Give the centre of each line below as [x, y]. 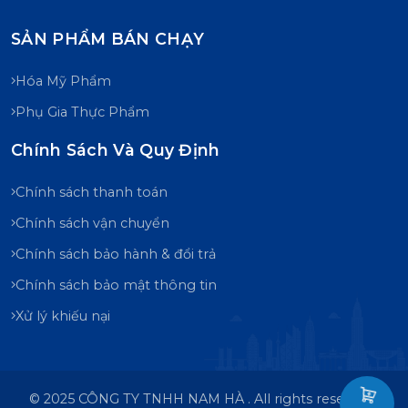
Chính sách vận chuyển [92, 223]
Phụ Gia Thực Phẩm [82, 112]
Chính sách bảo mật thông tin [116, 285]
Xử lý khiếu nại [63, 316]
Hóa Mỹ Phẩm [63, 81]
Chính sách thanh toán [92, 192]
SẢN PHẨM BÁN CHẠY [108, 39]
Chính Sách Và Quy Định [116, 150]
